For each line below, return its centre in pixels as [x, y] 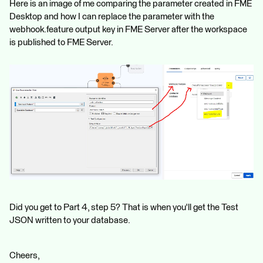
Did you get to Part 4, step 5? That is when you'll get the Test [124, 207]
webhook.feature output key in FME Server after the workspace [128, 29]
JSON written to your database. [70, 220]
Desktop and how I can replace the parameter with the [112, 16]
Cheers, [25, 255]
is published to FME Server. [61, 42]
